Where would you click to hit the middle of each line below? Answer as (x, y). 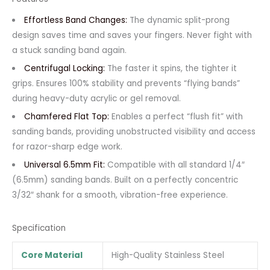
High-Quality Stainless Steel (168, 255)
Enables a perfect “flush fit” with (176, 116)
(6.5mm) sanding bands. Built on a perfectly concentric (125, 180)
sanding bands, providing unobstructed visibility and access (134, 131)
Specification (39, 228)
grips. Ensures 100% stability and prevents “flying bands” (126, 83)
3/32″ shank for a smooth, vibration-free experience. (120, 195)
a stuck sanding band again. (69, 50)
